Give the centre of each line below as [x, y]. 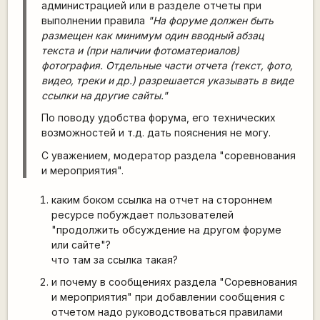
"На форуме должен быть [210, 20]
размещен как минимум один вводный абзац [152, 35]
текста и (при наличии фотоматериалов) [140, 50]
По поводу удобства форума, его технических [158, 118]
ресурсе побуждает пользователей [142, 214]
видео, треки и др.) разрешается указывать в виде [167, 80]
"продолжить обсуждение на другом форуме [166, 229]
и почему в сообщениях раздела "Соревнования [174, 282]
